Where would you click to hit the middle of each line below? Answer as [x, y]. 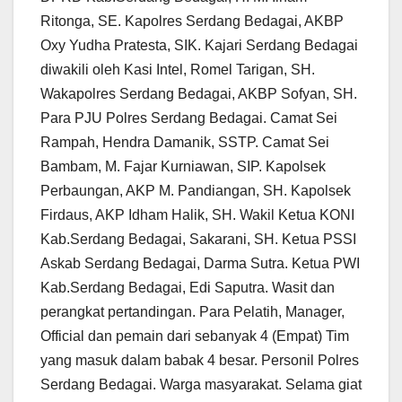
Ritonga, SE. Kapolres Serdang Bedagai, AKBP [192, 21]
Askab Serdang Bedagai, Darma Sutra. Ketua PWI [200, 263]
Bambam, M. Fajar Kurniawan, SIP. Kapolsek [183, 166]
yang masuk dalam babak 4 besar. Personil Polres [200, 360]
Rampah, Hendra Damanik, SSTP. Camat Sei [185, 142]
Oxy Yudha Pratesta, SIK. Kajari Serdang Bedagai [199, 45]
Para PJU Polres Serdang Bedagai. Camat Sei [189, 118]
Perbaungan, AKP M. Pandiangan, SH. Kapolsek [196, 190]
